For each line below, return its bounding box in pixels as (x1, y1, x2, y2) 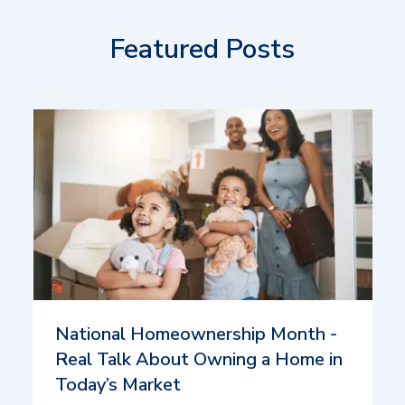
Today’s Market (54, 372, 181, 397)
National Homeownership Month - (54, 321, 337, 346)
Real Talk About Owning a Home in (54, 346, 343, 372)
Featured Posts (110, 30, 295, 68)
